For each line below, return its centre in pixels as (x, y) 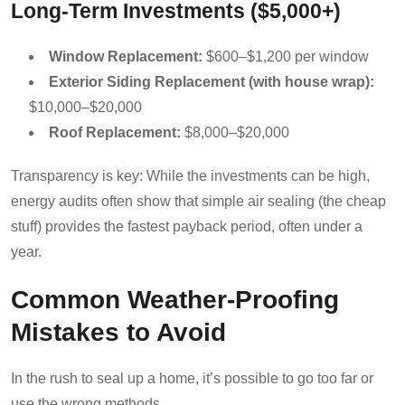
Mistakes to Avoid (118, 331)
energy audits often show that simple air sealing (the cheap (198, 201)
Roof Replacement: (115, 132)
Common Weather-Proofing (175, 299)
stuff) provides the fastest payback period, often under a (187, 226)
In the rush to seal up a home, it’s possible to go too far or (192, 378)
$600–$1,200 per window (286, 56)
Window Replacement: (126, 56)
